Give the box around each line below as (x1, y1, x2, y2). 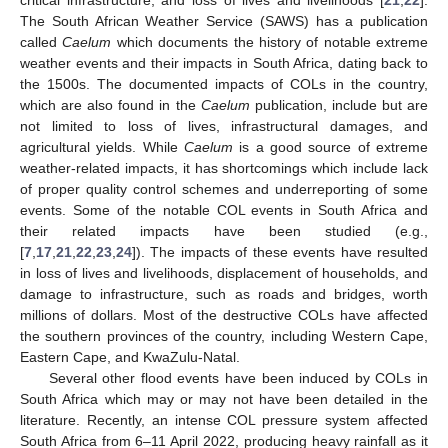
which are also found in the (20, 96, 201, 113)
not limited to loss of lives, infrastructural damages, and (20, 117, 428, 134)
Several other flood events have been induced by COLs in (48, 369, 428, 386)
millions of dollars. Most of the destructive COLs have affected (20, 306, 428, 323)
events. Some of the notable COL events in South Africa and (20, 201, 428, 218)
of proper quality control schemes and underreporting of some (20, 180, 428, 197)
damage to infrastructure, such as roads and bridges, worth (20, 285, 428, 302)
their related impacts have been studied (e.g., (20, 222, 428, 239)
